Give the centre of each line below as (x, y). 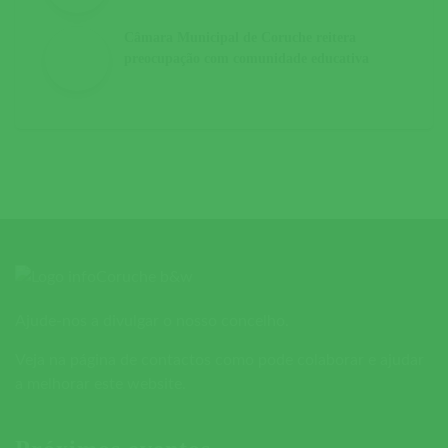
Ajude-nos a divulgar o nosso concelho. (152, 320)
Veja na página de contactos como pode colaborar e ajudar (219, 359)
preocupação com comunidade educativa (246, 58)
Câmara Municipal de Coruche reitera (240, 37)
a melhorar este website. (100, 383)
